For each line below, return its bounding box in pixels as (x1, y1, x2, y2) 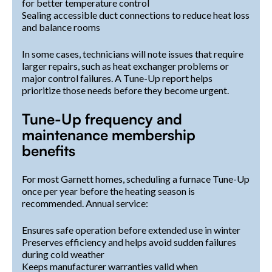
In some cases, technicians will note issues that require (22, 47, 243, 59)
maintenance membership (22, 125, 195, 144)
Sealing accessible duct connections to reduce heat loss (22, 8, 250, 21)
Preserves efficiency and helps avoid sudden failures (22, 236, 236, 248)
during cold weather (22, 248, 104, 260)
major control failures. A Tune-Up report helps (22, 72, 212, 84)
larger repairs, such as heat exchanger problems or (22, 59, 229, 72)
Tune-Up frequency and (22, 109, 182, 128)
